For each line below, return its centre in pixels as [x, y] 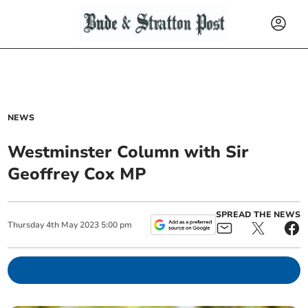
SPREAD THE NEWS [258, 214]
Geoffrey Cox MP [77, 174]
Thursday [26, 225]
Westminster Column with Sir [129, 152]
